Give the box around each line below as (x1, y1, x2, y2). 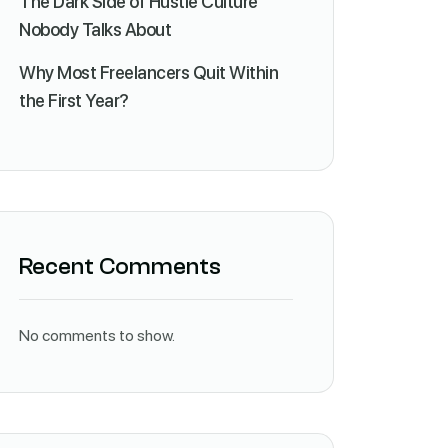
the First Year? (19, 90, 129, 111)
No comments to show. (19, 326, 175, 345)
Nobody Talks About (19, 19, 171, 40)
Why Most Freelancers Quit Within (19, 62, 278, 83)
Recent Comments (19, 253, 221, 280)
